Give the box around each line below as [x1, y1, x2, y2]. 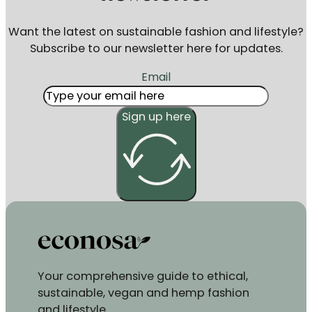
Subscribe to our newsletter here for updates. [29, 40, 283, 57]
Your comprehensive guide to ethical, [38, 267, 249, 284]
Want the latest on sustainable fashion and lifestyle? [8, 24, 304, 40]
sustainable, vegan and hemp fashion [38, 284, 250, 301]
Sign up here [121, 108, 191, 125]
